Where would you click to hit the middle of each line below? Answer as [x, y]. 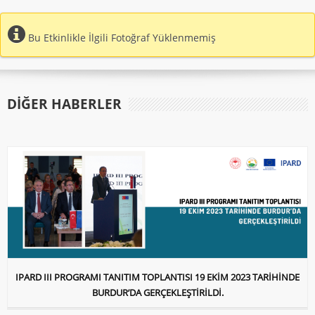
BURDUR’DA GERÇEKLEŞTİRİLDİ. [157, 293]
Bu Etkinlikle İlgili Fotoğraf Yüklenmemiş [121, 38]
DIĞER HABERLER [64, 104]
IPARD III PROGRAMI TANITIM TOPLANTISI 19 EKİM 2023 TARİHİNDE [157, 277]
